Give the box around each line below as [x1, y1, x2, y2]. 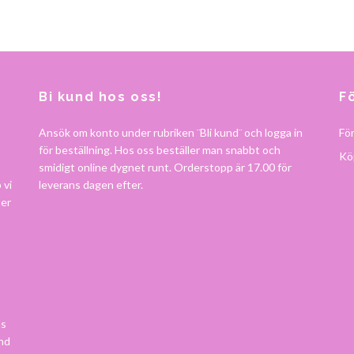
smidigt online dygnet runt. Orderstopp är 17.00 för [39, 160, 292, 175]
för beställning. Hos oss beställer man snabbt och [39, 143, 281, 157]
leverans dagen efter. [39, 178, 143, 192]
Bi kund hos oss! [39, 89, 163, 105]
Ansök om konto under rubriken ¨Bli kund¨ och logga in [39, 126, 303, 140]
